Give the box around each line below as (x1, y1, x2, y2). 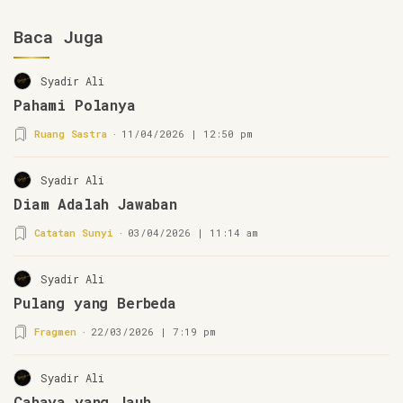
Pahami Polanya (13, 94, 136, 114)
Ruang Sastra (34, 126, 107, 140)
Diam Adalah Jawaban (13, 193, 177, 213)
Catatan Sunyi (34, 225, 113, 239)
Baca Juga (13, 24, 103, 48)
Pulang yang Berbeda (13, 292, 176, 312)
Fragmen (34, 324, 76, 338)
